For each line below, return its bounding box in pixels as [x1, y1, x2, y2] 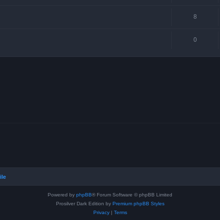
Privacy [93, 209, 110, 215]
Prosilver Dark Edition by [55, 200, 112, 206]
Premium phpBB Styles [112, 200, 165, 206]
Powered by [48, 192, 76, 197]
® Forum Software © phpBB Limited [92, 192, 172, 197]
